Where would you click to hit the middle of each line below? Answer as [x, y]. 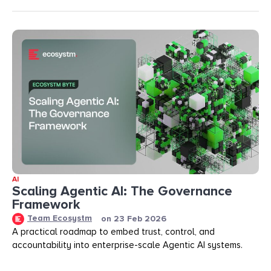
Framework [46, 205]
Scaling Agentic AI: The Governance [122, 192]
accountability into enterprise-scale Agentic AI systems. [127, 245]
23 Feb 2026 [140, 218]
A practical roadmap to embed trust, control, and [113, 231]
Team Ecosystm [60, 218]
